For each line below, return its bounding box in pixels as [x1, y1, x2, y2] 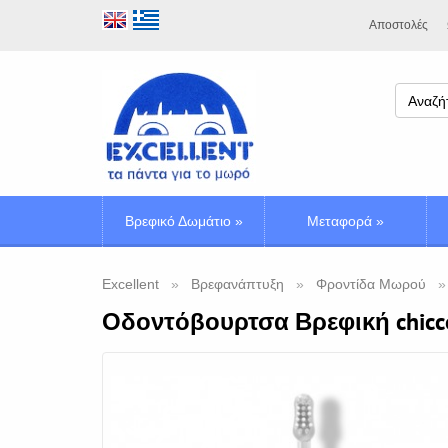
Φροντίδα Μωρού [316, 276, 426, 292]
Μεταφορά [307, 213, 372, 229]
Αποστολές [368, 18, 428, 32]
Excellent [102, 276, 159, 292]
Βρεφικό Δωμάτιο [124, 213, 231, 229]
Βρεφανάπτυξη [191, 276, 284, 292]
